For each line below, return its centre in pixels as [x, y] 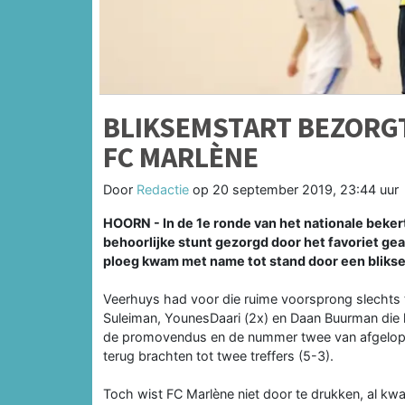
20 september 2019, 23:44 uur [306, 189]
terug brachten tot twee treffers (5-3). [218, 355]
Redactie [163, 189]
